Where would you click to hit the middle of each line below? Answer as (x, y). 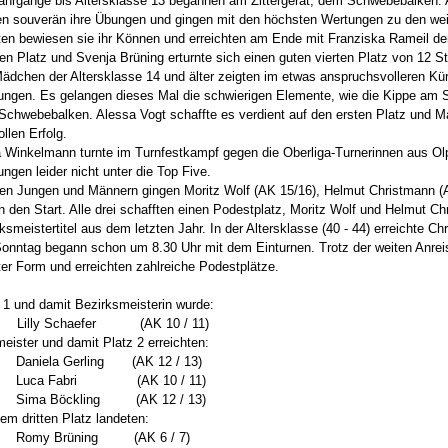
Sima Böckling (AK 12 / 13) (111, 399)
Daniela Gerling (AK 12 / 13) (109, 361)
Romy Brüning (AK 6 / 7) (103, 437)
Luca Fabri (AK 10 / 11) (111, 380)
